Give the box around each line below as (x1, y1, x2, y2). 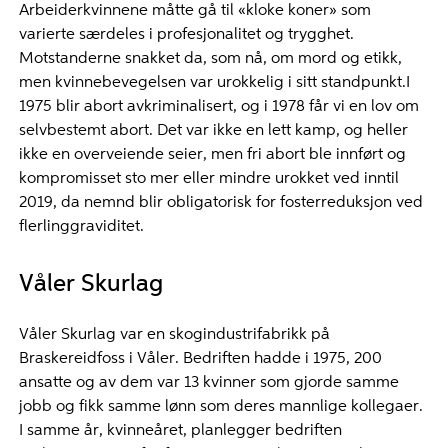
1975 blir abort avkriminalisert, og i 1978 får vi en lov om (18, 99, 419, 115)
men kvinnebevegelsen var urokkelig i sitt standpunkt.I (18, 75, 410, 91)
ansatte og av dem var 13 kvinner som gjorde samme (18, 375, 399, 391)
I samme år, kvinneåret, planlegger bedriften (18, 423, 342, 439)
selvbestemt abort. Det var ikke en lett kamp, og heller (18, 123, 408, 139)
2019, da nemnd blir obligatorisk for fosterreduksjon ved (18, 195, 423, 211)
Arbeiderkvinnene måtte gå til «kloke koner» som (18, 3, 371, 19)
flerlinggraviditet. (18, 219, 144, 235)
